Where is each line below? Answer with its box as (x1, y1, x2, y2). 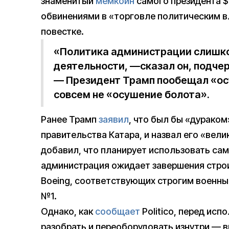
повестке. (41, 26, 84, 37)
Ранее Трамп (41, 114, 99, 125)
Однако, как (41, 206, 95, 217)
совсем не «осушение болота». (54, 88, 210, 101)
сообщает (95, 206, 140, 217)
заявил (99, 114, 129, 125)
